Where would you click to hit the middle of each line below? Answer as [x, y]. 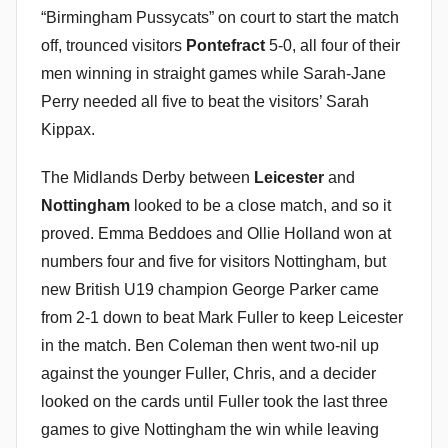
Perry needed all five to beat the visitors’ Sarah [205, 102]
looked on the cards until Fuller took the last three [214, 402]
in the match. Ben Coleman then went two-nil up [210, 346]
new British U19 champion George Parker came [210, 290]
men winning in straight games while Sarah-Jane [213, 74]
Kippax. [68, 130]
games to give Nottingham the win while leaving [210, 430]
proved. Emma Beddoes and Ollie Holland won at [216, 234]
